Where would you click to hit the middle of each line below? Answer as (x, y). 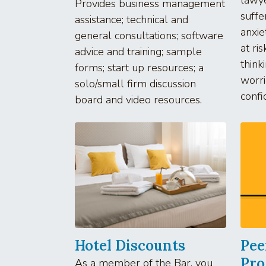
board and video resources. (138, 99)
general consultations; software (149, 35)
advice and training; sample (138, 51)
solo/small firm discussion (135, 83)
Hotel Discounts (130, 245)
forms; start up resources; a (139, 67)
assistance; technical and (132, 19)
